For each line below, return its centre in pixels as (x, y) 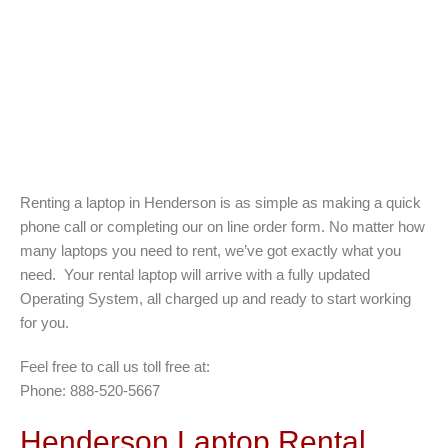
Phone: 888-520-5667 (90, 390)
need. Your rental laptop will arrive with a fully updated (195, 274)
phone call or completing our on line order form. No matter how (222, 226)
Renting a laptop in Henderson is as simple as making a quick (220, 202)
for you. (44, 322)
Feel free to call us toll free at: (115, 366)
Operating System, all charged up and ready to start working (215, 298)
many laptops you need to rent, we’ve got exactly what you (210, 250)
